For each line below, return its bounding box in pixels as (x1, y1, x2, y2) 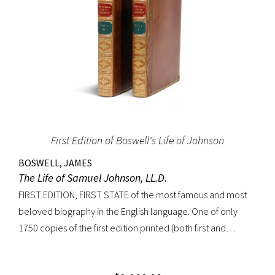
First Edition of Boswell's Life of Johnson (51, 133, 224, 148)
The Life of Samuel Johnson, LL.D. (18, 171, 167, 185)
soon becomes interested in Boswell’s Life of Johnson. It (18, 255, 240, 268)
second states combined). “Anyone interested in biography (18, 238, 252, 251)
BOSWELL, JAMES (18, 157, 92, 169)
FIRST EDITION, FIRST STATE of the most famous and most (18, 188, 247, 201)
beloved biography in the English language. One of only (18, 205, 238, 218)
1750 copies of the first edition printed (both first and (18, 222, 226, 234)
